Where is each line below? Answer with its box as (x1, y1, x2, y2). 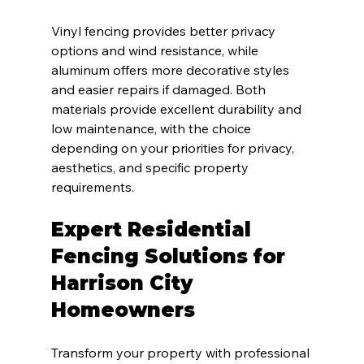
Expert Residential (50, 218, 257, 242)
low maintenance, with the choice (50, 120, 254, 137)
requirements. (50, 179, 134, 196)
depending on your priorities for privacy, (50, 140, 297, 157)
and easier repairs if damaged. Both (50, 81, 269, 98)
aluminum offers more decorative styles (50, 62, 292, 79)
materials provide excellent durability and (50, 101, 305, 118)
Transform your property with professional (50, 344, 313, 362)
